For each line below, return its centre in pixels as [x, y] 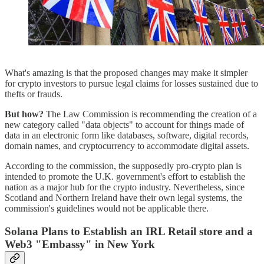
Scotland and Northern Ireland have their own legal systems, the [123, 198]
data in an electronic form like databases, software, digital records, [127, 136]
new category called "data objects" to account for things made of [124, 125]
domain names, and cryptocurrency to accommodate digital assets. [127, 146]
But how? [24, 114]
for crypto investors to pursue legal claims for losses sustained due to [131, 84]
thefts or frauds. [34, 94]
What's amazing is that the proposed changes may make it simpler [126, 73]
